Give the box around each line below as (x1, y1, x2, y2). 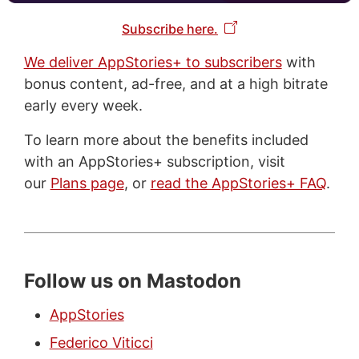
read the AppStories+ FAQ (150, 175, 326, 192)
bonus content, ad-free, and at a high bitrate (23, 75, 328, 93)
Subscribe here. (121, 21, 218, 38)
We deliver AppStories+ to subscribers (23, 54, 282, 71)
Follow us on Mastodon (23, 269, 241, 293)
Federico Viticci (49, 334, 153, 352)
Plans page (50, 175, 124, 192)
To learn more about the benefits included (23, 131, 309, 149)
